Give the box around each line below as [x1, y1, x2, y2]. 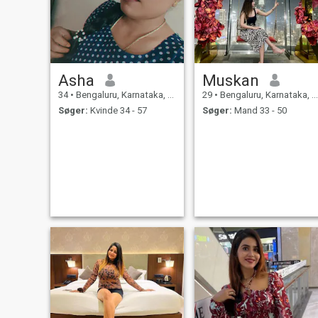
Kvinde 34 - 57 [87, 105, 147, 116]
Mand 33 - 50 [231, 105, 287, 116]
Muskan [202, 70, 259, 89]
